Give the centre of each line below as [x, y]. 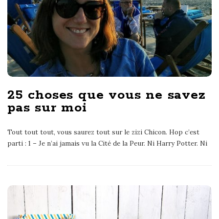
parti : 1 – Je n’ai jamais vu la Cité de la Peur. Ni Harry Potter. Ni [107, 143]
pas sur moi [47, 108]
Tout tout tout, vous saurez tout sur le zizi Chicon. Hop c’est [103, 132]
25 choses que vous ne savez [107, 95]
